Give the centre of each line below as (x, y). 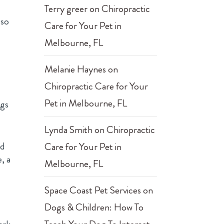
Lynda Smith (69, 130)
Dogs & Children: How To (94, 207)
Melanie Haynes (75, 69)
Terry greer (66, 9)
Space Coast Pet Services (93, 190)
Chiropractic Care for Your (96, 86)
